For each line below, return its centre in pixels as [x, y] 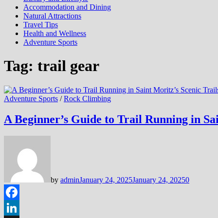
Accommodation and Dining [67, 7]
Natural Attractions [52, 16]
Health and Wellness [55, 33]
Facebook [19, 207]
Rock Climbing [87, 98]
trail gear [68, 66]
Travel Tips [41, 25]
